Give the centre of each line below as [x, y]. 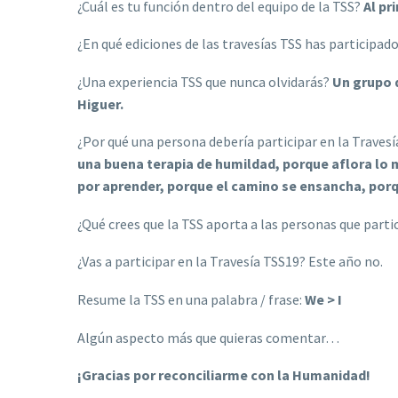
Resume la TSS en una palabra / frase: [191, 300]
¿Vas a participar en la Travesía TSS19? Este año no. [231, 262]
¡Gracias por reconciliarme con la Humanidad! [224, 375]
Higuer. [100, 103]
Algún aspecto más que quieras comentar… [208, 337]
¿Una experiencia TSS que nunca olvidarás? [205, 81]
